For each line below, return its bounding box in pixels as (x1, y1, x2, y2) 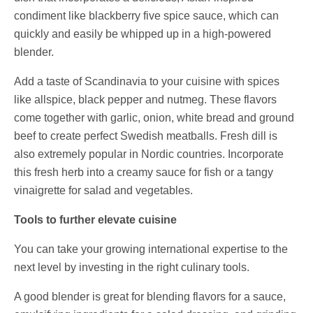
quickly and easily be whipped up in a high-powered (14, 27, 271, 40)
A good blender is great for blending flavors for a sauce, (14, 290, 286, 303)
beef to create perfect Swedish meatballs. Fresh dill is (14, 129, 277, 142)
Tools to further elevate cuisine (14, 213, 177, 226)
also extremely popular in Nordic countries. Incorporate (14, 147, 284, 160)
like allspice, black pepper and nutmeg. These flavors (14, 93, 277, 105)
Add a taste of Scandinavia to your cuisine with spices (14, 75, 279, 87)
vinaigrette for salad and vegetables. (14, 184, 193, 196)
